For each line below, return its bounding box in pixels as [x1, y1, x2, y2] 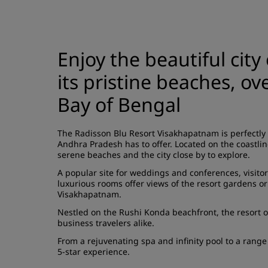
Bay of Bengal [57, 92, 181, 117]
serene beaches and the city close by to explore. [57, 149, 250, 160]
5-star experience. [57, 246, 130, 257]
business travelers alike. [57, 217, 157, 229]
